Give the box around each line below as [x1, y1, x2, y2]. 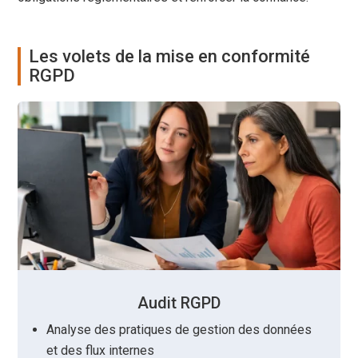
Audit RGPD [137, 293, 221, 313]
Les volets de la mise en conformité [29, 46, 311, 66]
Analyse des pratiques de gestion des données [46, 322, 312, 338]
